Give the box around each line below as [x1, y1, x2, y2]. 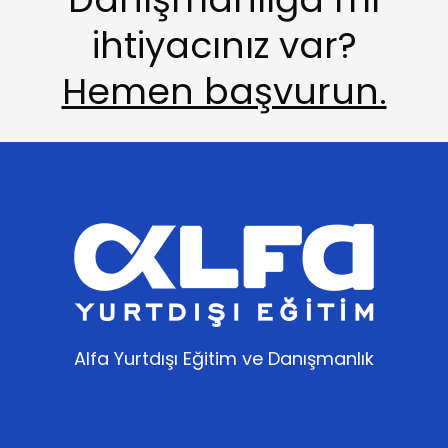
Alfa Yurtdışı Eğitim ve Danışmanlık [74, 346, 374, 371]
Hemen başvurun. [61, 66, 387, 117]
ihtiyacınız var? [91, 20, 357, 71]
